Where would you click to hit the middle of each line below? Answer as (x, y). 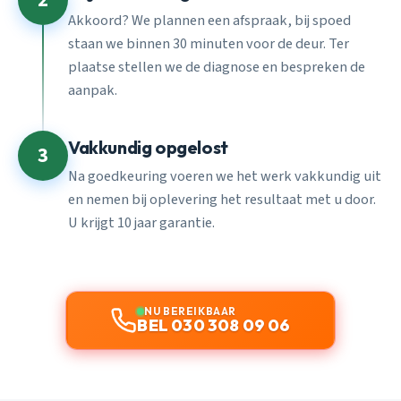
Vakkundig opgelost (148, 147)
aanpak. (93, 91)
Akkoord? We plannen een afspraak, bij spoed (209, 21)
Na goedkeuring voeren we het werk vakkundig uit (225, 177)
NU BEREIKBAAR (190, 311)
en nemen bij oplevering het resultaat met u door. (222, 200)
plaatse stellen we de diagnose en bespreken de (217, 68)
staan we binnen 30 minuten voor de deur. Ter (209, 44)
